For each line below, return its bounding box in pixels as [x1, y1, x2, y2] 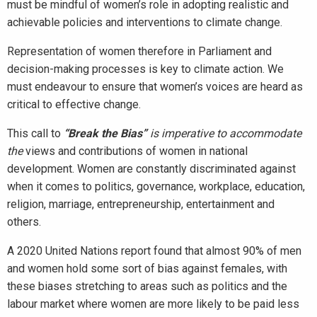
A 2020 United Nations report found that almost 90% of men [7, 244, 301, 258]
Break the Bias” [68, 127, 147, 140]
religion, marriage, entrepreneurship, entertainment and [7, 197, 275, 211]
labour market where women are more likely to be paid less [7, 297, 299, 311]
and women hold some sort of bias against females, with [7, 262, 287, 275]
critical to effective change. [7, 98, 141, 111]
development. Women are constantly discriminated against [7, 162, 296, 175]
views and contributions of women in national [23, 144, 248, 158]
